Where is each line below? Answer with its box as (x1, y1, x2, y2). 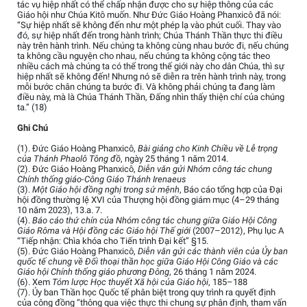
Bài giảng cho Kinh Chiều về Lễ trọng (138, 143, 278, 154)
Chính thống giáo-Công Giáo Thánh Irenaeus (17, 174, 186, 185)
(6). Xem (17, 277, 52, 288)
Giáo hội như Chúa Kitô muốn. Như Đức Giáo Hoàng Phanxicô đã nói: (17, 10, 281, 21)
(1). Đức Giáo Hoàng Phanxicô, (17, 143, 138, 154)
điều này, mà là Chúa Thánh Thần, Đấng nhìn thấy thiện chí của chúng (17, 92, 284, 103)
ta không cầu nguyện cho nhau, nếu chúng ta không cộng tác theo (17, 51, 270, 62)
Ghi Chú (17, 123, 48, 134)
